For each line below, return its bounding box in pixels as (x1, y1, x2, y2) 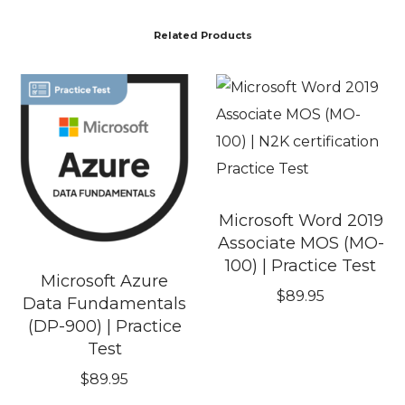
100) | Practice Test (225, 256, 377, 277)
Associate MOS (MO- (217, 233, 384, 254)
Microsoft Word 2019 (218, 211, 383, 231)
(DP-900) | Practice (27, 316, 182, 337)
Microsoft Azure (41, 271, 169, 292)
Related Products (153, 29, 252, 42)
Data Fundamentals (23, 294, 187, 315)
